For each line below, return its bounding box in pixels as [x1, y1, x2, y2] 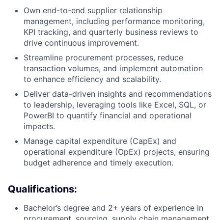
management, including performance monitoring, [24, 16, 205, 26]
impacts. [24, 121, 55, 131]
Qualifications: [8, 183, 77, 195]
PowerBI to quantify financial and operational [24, 110, 192, 120]
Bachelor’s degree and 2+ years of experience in [24, 202, 203, 213]
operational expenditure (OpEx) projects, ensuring [24, 146, 210, 157]
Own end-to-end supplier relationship [24, 5, 163, 15]
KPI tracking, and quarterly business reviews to [24, 27, 198, 37]
